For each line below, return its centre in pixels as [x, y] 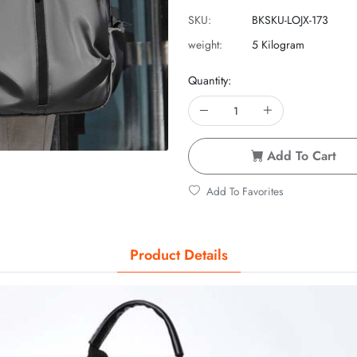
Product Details [178, 255]
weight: [205, 44]
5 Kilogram [278, 44]
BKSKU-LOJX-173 [290, 20]
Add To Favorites [245, 191]
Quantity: [210, 80]
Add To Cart [302, 155]
